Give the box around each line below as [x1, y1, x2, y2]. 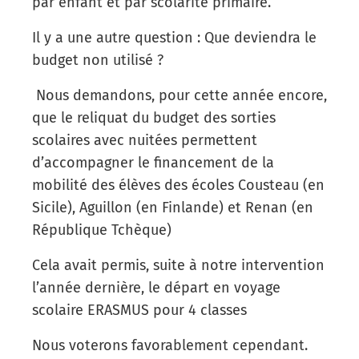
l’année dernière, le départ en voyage [32, 278, 280, 296]
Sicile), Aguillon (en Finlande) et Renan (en [32, 198, 313, 216]
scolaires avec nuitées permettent [32, 131, 257, 149]
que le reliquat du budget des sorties [32, 108, 276, 127]
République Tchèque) [32, 220, 171, 239]
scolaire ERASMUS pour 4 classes [32, 301, 247, 319]
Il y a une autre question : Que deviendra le [32, 28, 317, 46]
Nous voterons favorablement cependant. [32, 336, 308, 354]
